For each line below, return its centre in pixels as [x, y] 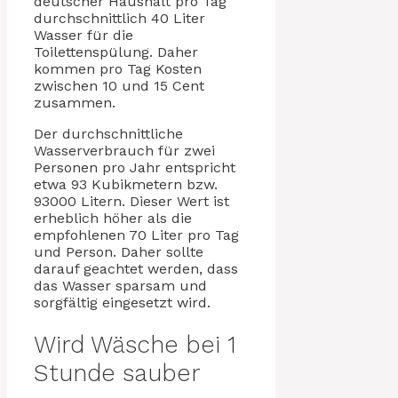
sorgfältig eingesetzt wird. [122, 303]
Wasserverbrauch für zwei [124, 151]
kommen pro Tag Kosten [118, 69]
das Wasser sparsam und [120, 286]
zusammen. [75, 103]
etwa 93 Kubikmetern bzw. [126, 185]
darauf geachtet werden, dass [136, 269]
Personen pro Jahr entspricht [135, 168]
